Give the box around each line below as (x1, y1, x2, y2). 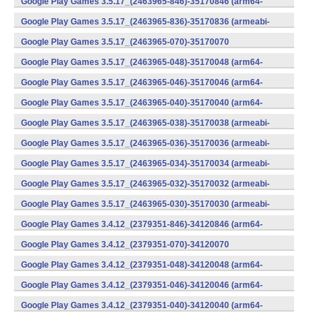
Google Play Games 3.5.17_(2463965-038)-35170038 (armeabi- (21, 118, 270, 128)
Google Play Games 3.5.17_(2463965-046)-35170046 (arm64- (21, 78, 263, 87)
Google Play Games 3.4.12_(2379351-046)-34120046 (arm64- (21, 280, 263, 290)
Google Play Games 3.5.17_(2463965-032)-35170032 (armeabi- (21, 179, 270, 189)
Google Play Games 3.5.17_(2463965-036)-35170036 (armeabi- (21, 138, 270, 148)
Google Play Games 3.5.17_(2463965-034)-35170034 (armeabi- (21, 159, 270, 168)
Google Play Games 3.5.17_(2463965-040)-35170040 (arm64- (21, 98, 263, 108)
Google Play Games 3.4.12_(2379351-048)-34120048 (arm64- (21, 260, 263, 270)
